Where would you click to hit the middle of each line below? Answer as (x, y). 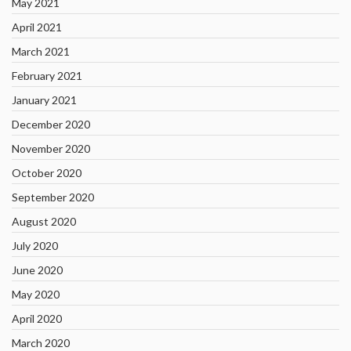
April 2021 (37, 27)
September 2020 (53, 197)
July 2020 (35, 246)
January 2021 (44, 100)
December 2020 (51, 124)
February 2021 (47, 76)
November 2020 (51, 148)
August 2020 (44, 221)
